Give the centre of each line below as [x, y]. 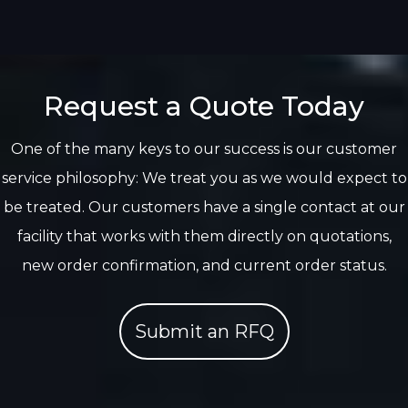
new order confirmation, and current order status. [204, 265]
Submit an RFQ [204, 331]
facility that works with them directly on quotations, [204, 236]
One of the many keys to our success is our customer [204, 148]
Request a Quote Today [204, 106]
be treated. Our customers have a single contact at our [204, 207]
